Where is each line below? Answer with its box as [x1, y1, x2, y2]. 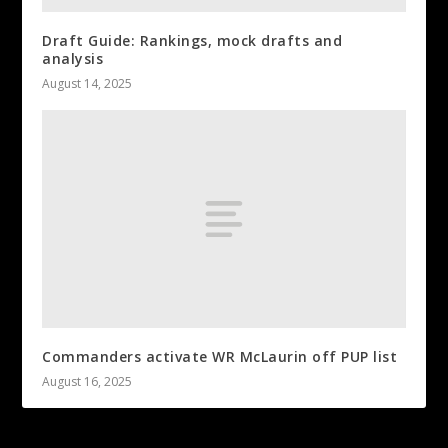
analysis [42, 49, 104, 69]
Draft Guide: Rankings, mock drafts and [42, 31, 343, 51]
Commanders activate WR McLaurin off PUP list [42, 346, 398, 366]
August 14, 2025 [42, 75, 133, 93]
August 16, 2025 [42, 372, 133, 390]
